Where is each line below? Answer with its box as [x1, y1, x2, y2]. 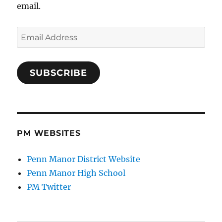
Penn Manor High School [27, 167, 126, 178]
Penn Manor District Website [27, 154, 141, 164]
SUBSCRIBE [30, 67, 88, 78]
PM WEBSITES [17, 128, 81, 138]
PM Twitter [27, 181, 71, 192]
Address [16, 42, 48, 52]
